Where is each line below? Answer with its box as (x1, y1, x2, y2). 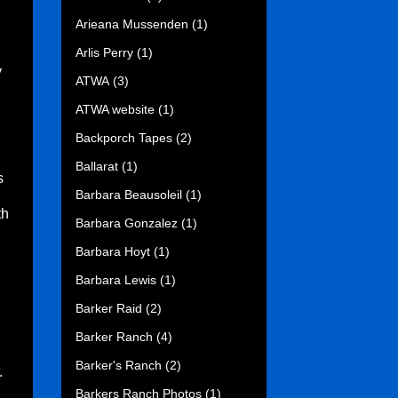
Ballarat (76, 158, 118, 173)
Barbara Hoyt (76, 243, 150, 259)
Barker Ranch (76, 329, 153, 344)
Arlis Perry (76, 44, 133, 60)
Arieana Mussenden (76, 16, 188, 31)
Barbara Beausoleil (76, 187, 182, 202)
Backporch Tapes (76, 130, 172, 145)
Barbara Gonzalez (76, 215, 178, 230)
